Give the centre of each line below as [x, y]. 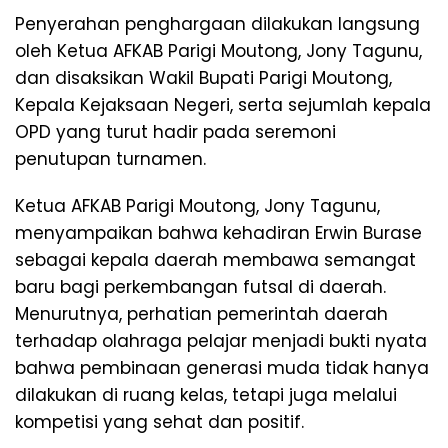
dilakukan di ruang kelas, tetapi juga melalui [206, 395]
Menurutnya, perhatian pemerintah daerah [201, 314]
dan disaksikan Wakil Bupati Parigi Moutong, [203, 78]
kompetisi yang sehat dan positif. [159, 422]
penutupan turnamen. [110, 159]
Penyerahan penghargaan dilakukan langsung [217, 24]
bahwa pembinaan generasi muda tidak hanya [222, 368]
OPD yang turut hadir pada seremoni [175, 132]
